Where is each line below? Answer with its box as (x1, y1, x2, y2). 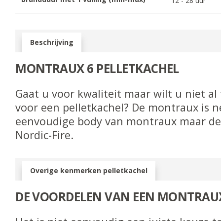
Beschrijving (30, 37, 74, 47)
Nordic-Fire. (15, 127, 74, 142)
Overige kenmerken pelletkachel (30, 165, 148, 175)
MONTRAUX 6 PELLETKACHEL (15, 60, 179, 76)
